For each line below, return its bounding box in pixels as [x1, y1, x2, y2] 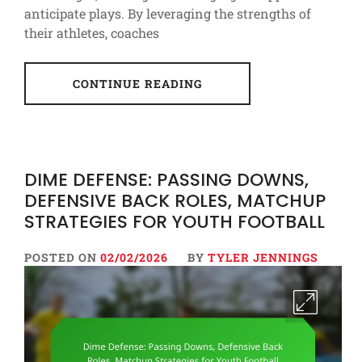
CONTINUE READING [72, 76, 203, 92]
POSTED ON [24, 250, 100, 266]
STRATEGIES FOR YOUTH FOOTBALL [24, 209, 325, 235]
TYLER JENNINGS [208, 250, 318, 266]
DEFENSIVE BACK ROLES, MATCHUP [24, 188, 326, 214]
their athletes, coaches [24, 24, 159, 42]
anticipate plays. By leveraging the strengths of [24, 5, 311, 23]
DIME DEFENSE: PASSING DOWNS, [24, 167, 309, 193]
